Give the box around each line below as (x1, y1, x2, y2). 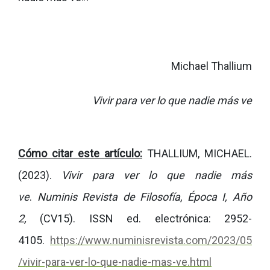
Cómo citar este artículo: (18, 147, 142, 160)
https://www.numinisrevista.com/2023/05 (50, 234, 252, 246)
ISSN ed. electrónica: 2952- (89, 212, 253, 225)
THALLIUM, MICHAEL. (142, 147, 252, 160)
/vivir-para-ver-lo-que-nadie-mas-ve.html (18, 256, 212, 268)
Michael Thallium (171, 60, 252, 72)
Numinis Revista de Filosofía (37, 190, 181, 203)
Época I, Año (187, 190, 253, 203)
